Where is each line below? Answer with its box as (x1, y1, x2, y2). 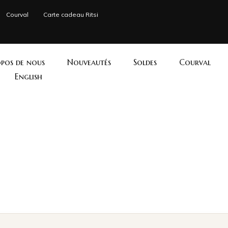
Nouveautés (67, 57, 111, 67)
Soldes (133, 57, 157, 67)
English (15, 71, 42, 81)
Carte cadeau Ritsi (43, 11, 98, 18)
